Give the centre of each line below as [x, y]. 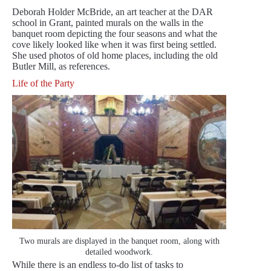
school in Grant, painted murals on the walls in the [108, 23]
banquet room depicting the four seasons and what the [115, 34]
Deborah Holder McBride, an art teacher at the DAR [113, 12]
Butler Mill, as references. [61, 67]
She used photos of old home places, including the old [115, 56]
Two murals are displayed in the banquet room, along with [119, 241]
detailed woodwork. [119, 252]
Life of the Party [43, 83]
